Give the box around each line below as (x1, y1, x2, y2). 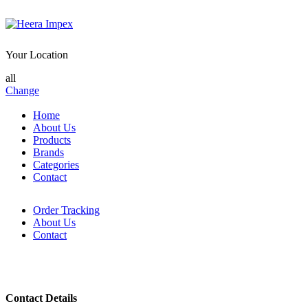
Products (33, 134, 71, 146)
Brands (33, 146, 64, 158)
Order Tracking (33, 204, 100, 216)
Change (5, 85, 39, 96)
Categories (33, 159, 79, 170)
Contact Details (5, 292, 77, 304)
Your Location (5, 49, 68, 60)
